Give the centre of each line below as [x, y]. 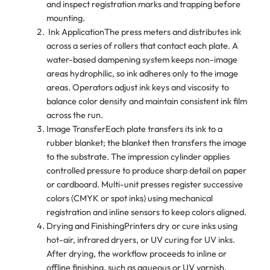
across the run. [74, 115]
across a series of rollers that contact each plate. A [142, 46]
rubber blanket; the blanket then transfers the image [146, 143]
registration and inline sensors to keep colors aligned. [146, 212]
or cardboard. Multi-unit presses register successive [144, 184]
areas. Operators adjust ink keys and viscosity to [137, 87]
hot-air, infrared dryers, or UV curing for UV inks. [140, 240]
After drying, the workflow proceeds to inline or [136, 254]
